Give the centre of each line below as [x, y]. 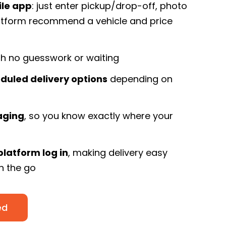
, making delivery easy [118, 152]
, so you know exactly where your [98, 116]
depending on [140, 79]
